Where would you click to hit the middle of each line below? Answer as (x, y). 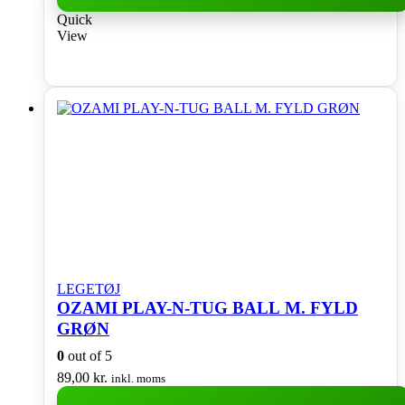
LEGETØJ (89, 288)
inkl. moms (138, 379)
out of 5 (88, 356)
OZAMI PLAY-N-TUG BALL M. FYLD (207, 307)
